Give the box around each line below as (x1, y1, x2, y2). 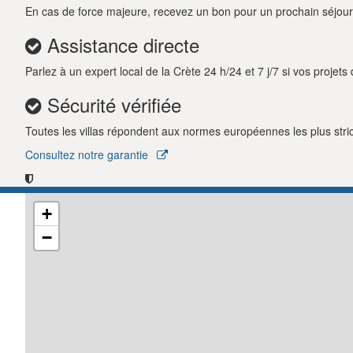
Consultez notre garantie (25, 146, 151, 162)
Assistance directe (42, 30, 199, 58)
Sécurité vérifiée (42, 90, 181, 118)
